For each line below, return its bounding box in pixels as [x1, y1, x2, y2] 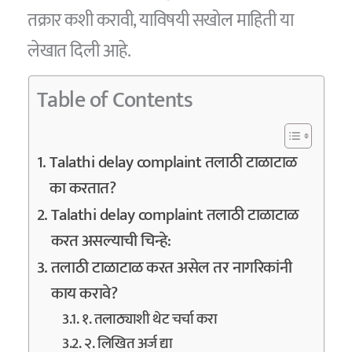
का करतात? [49, 175, 116, 203]
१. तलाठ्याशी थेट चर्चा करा [82, 307, 217, 332]
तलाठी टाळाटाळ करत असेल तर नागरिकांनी [50, 255, 292, 282]
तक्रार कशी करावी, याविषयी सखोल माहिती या [27, 5, 294, 35]
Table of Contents [36, 82, 192, 119]
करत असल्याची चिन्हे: [50, 228, 171, 255]
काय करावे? [50, 280, 118, 308]
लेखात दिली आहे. [27, 35, 131, 66]
